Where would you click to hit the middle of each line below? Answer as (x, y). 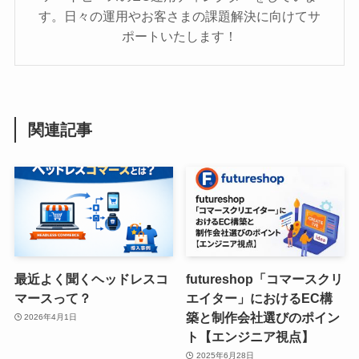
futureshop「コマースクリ (265, 278)
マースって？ (52, 298)
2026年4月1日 (51, 317)
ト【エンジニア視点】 (250, 336)
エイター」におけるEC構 (260, 298)
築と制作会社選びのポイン (263, 317)
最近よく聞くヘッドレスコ (91, 278)
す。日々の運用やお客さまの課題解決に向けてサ (179, 16)
